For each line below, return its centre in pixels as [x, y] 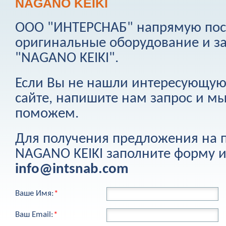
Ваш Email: [34, 215]
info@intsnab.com [72, 169]
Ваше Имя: [35, 193]
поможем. [47, 114]
